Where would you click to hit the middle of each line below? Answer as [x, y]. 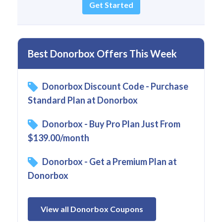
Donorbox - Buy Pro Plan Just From [111, 124]
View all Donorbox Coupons [92, 209]
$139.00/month [58, 138]
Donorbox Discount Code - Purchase [115, 86]
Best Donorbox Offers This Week [102, 54]
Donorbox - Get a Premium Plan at [110, 162]
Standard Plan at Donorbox [83, 100]
